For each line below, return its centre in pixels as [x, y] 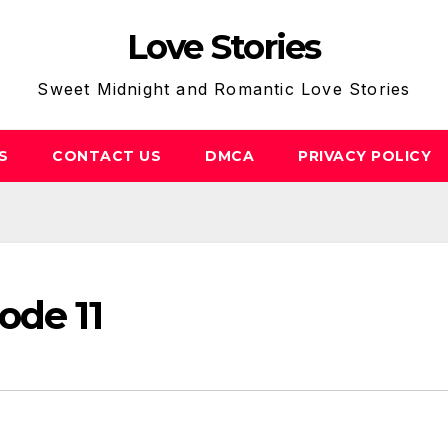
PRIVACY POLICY [364, 156]
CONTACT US [106, 156]
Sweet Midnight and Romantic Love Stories [224, 89]
